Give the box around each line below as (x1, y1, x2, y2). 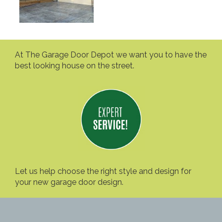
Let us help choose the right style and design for (15, 166, 191, 176)
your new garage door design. (15, 177, 123, 187)
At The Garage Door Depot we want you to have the (15, 50, 207, 59)
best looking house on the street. (15, 61, 134, 70)
